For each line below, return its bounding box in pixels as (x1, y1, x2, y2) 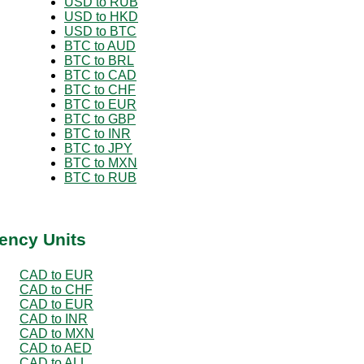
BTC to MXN (64, 155, 137, 170)
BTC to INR (64, 126, 131, 141)
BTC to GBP (64, 111, 136, 126)
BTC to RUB (64, 170, 136, 184)
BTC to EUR (64, 97, 136, 111)
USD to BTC (64, 24, 136, 38)
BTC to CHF (64, 82, 136, 97)
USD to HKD (64, 9, 138, 24)
